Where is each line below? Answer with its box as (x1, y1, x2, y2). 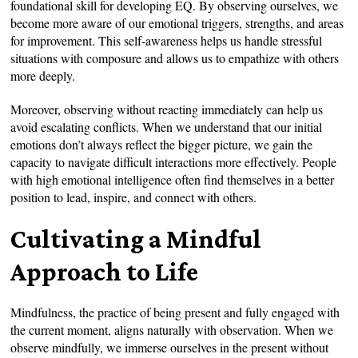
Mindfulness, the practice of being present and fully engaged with (10, 303, 340, 320)
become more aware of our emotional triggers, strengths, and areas (10, 14, 344, 31)
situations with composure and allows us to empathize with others (10, 49, 340, 66)
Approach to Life (10, 256, 199, 286)
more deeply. (10, 66, 76, 84)
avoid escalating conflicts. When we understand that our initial (10, 117, 323, 135)
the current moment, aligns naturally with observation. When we (10, 320, 334, 338)
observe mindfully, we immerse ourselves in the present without (10, 338, 329, 356)
